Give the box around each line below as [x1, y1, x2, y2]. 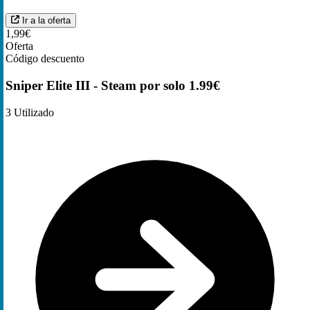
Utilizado [11, 106, 54, 118]
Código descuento [6, 53, 84, 65]
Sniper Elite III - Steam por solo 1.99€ [6, 77, 220, 93]
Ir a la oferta [22, 15, 71, 26]
